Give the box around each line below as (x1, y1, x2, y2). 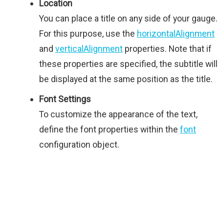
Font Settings (39, 94, 91, 105)
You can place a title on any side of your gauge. (39, 13, 218, 24)
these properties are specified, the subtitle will (39, 59, 218, 69)
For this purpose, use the (39, 28, 137, 39)
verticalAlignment (55, 44, 123, 54)
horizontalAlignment (137, 28, 215, 39)
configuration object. (39, 139, 119, 150)
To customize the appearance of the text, (39, 109, 197, 120)
